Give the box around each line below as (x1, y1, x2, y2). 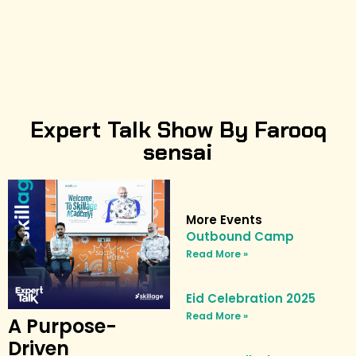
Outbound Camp (186, 228, 294, 245)
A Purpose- (8, 313, 117, 340)
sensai (143, 137, 213, 167)
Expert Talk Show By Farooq (29, 115, 327, 145)
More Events (186, 211, 262, 228)
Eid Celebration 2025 (186, 290, 315, 307)
